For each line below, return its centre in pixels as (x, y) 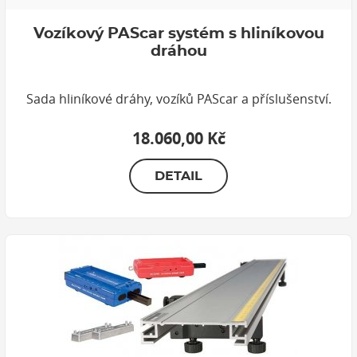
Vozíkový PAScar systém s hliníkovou (178, 33)
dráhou (178, 51)
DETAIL (178, 176)
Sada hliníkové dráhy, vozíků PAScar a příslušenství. (178, 98)
